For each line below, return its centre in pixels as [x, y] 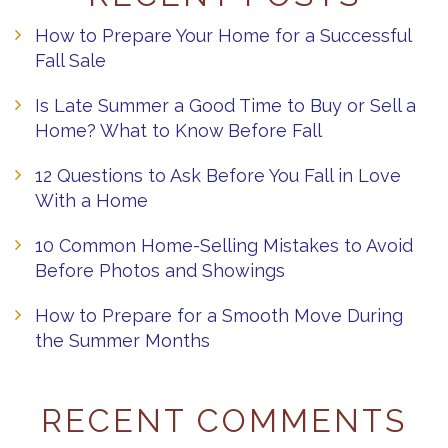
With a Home [91, 200]
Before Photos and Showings [160, 270]
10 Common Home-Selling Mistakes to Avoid [224, 245]
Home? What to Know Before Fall [178, 130]
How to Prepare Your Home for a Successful [223, 35]
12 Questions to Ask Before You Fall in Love [218, 175]
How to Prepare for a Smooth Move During [219, 315]
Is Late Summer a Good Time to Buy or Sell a [225, 105]
